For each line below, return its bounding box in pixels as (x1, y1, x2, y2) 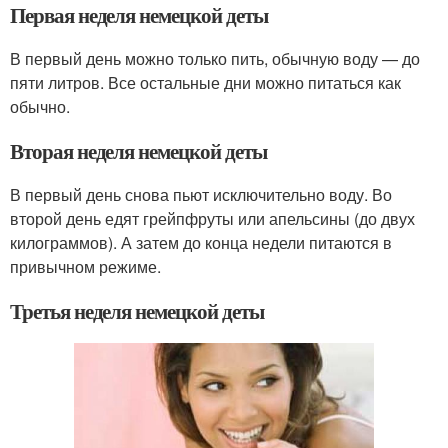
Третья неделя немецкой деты (10, 296, 264, 327)
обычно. (10, 95, 70, 119)
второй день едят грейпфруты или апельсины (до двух (10, 207, 415, 231)
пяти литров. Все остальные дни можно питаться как (10, 71, 401, 95)
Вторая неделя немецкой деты (10, 136, 267, 167)
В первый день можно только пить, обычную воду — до (10, 47, 420, 71)
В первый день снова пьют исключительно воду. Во (10, 183, 392, 207)
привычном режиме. (10, 255, 161, 279)
